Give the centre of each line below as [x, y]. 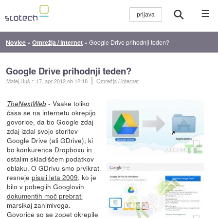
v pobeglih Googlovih [52, 186]
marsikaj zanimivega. [38, 205]
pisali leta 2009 [54, 177]
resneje [19, 177]
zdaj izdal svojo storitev [42, 131]
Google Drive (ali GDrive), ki [50, 140]
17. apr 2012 [51, 81]
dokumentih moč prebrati [45, 195]
